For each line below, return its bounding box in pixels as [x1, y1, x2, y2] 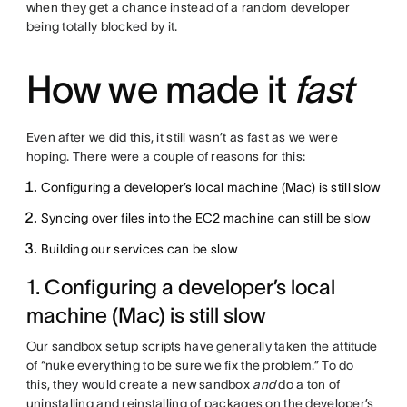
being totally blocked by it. [25, 18, 178, 34]
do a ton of [275, 376, 341, 392]
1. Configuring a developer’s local [25, 274, 335, 299]
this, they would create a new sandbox [25, 376, 253, 392]
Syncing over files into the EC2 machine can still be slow [40, 210, 371, 225]
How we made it [25, 67, 294, 110]
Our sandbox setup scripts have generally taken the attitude [25, 338, 378, 353]
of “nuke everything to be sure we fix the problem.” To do [25, 357, 354, 372]
